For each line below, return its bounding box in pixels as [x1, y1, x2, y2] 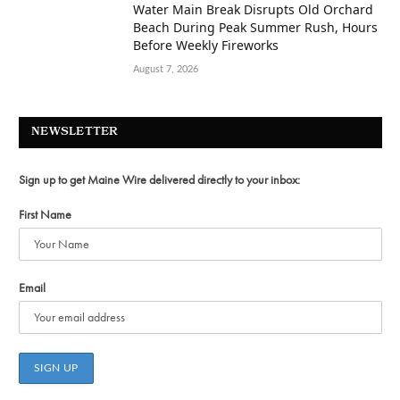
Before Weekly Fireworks [133, 36, 279, 54]
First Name [19, 205, 71, 222]
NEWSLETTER [31, 122, 119, 142]
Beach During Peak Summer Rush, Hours [133, 18, 378, 36]
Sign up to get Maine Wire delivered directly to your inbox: [19, 171, 300, 187]
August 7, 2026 [133, 63, 198, 74]
